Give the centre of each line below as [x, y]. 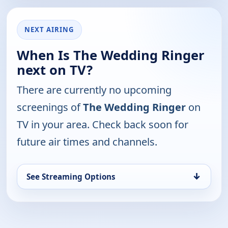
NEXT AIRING [49, 29]
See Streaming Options [71, 176]
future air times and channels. [87, 141]
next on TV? [55, 70]
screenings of [50, 107]
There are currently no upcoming [94, 90]
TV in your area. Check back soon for [103, 124]
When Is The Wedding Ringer [111, 55]
